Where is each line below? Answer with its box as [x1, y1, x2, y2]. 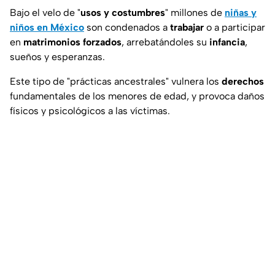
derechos [219, 76, 264, 88]
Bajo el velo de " [10, 7, 80, 19]
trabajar [170, 21, 204, 34]
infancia [209, 36, 245, 48]
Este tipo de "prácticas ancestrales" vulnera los [10, 76, 219, 88]
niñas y [225, 7, 257, 19]
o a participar [204, 21, 265, 34]
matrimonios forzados [21, 36, 122, 48]
